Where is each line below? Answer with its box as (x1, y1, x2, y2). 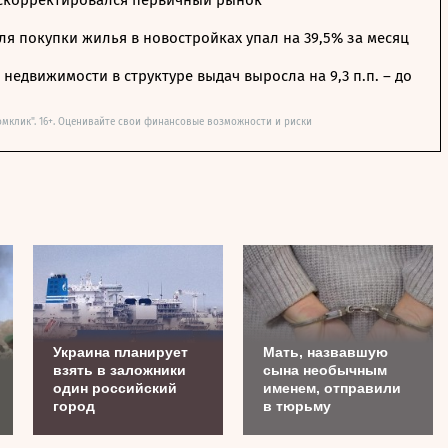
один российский (53, 380, 177, 396)
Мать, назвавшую (263, 344, 388, 360)
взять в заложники (53, 362, 186, 378)
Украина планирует (53, 344, 188, 360)
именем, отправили (263, 380, 401, 396)
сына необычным (263, 362, 387, 378)
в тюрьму (263, 398, 331, 414)
